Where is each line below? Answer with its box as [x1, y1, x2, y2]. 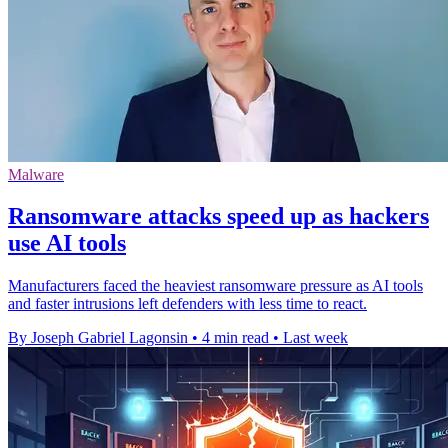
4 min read [202, 329, 269, 347]
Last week [283, 329, 348, 347]
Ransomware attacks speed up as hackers [8, 203, 429, 230]
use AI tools [8, 230, 126, 257]
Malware [8, 165, 64, 183]
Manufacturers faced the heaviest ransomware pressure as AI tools [8, 277, 423, 295]
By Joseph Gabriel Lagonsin [8, 329, 188, 347]
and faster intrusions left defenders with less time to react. [8, 295, 367, 313]
